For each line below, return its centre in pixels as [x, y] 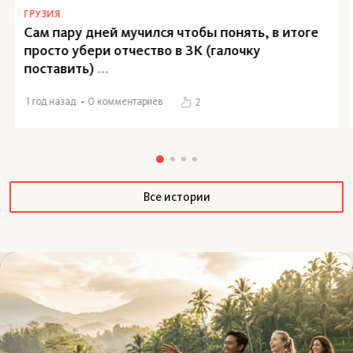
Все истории [176, 197]
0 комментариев [126, 102]
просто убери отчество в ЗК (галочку [142, 50]
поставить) [59, 68]
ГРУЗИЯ [42, 13]
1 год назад [51, 102]
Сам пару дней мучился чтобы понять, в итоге [171, 32]
